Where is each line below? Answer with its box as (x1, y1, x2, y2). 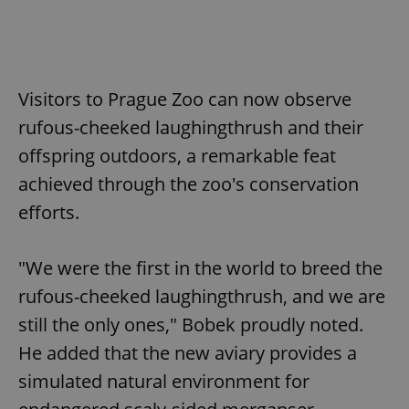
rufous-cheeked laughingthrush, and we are (18, 284, 385, 309)
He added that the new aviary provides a (18, 341, 357, 366)
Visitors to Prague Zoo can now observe (18, 87, 351, 112)
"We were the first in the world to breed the (18, 256, 383, 281)
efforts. (18, 200, 79, 225)
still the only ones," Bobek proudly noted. (18, 312, 363, 338)
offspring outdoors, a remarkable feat (18, 143, 336, 169)
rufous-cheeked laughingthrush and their (18, 115, 363, 141)
